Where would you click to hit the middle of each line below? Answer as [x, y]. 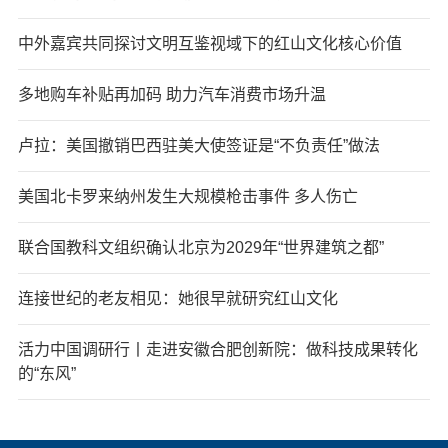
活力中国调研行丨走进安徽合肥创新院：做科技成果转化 [217, 350]
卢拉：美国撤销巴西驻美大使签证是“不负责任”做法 [198, 146]
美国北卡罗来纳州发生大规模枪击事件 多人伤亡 [187, 197]
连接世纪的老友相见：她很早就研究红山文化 [177, 299]
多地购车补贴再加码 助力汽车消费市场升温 [171, 95]
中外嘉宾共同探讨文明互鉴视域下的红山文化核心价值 [209, 44]
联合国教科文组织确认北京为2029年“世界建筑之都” [200, 248]
